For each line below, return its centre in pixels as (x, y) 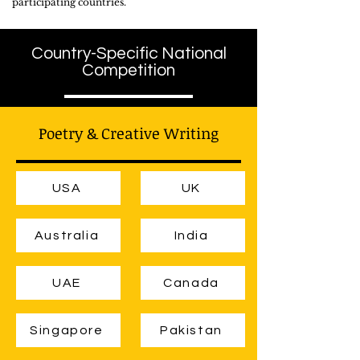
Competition (129, 70)
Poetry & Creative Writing (129, 133)
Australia (67, 235)
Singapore (67, 330)
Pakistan (191, 330)
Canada (191, 283)
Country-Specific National (129, 53)
